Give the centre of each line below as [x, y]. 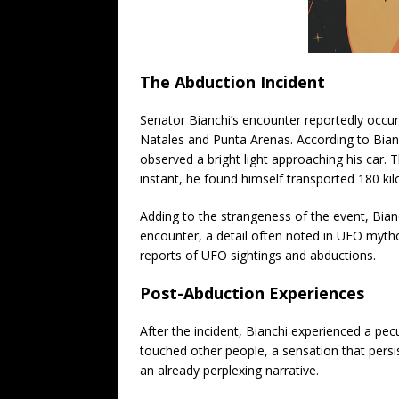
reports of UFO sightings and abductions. [258, 255]
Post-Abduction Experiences [252, 293]
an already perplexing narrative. [229, 370]
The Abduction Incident [232, 81]
